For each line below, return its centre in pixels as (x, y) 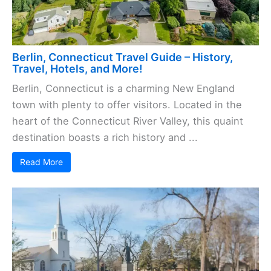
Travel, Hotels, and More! (77, 69)
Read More (41, 162)
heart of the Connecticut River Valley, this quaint (128, 121)
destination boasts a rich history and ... (105, 138)
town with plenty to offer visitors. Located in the (127, 105)
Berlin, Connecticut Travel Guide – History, (122, 57)
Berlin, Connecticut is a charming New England (123, 89)
